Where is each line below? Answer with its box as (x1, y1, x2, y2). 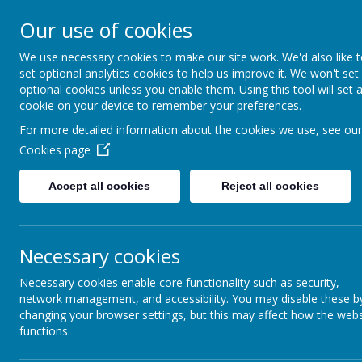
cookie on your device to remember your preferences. (19, 98, 301, 113)
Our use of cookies (19, 16, 192, 44)
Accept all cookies (48, 179, 151, 192)
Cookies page (19, 142, 90, 158)
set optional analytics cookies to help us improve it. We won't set (19, 65, 359, 81)
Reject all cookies (221, 179, 319, 192)
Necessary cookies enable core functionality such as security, (19, 275, 339, 290)
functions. (19, 323, 70, 339)
